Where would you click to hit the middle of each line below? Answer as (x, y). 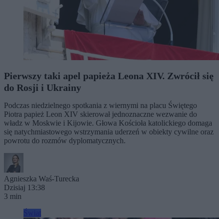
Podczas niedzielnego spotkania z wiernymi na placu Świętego (100, 105)
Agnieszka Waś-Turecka (42, 179)
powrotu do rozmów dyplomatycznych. (65, 141)
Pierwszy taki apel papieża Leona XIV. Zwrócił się (109, 76)
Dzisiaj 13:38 (24, 187)
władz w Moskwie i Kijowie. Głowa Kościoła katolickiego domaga (108, 123)
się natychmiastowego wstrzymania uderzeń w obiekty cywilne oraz (109, 132)
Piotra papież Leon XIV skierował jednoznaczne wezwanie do (100, 114)
